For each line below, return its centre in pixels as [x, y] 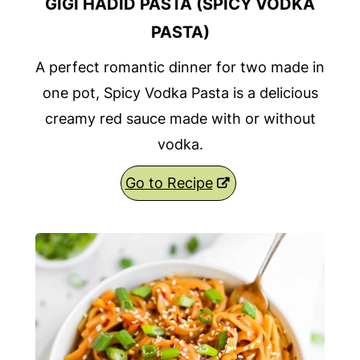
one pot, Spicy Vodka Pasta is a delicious [180, 93]
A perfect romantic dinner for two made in [180, 67]
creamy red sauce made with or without [180, 119]
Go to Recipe [169, 183]
